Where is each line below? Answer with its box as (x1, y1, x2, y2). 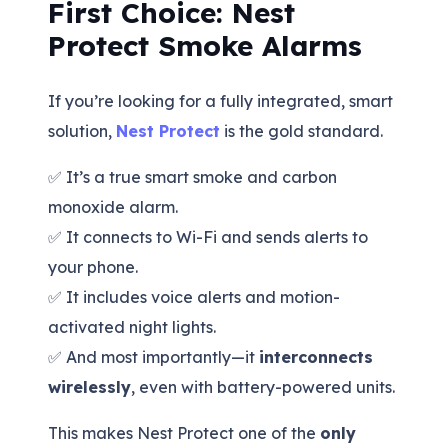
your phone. (48, 257, 138, 277)
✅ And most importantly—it (48, 347, 259, 367)
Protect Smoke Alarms (48, 28, 362, 63)
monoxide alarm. (48, 197, 178, 217)
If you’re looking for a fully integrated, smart (48, 91, 393, 111)
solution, (48, 121, 116, 141)
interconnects (259, 347, 373, 367)
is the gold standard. (220, 121, 383, 141)
